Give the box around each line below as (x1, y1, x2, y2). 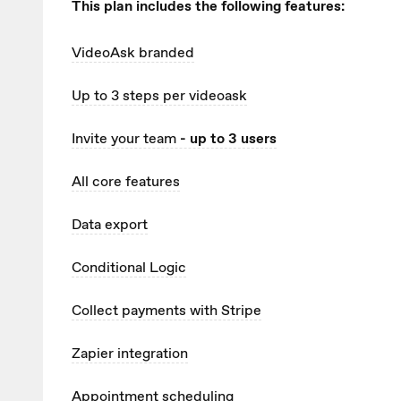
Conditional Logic (72, 258, 186, 277)
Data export (72, 215, 148, 235)
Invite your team (72, 129, 176, 149)
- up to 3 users (176, 129, 277, 149)
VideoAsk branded (72, 43, 194, 63)
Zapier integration (72, 344, 188, 363)
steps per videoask (123, 86, 247, 106)
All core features (72, 172, 180, 192)
